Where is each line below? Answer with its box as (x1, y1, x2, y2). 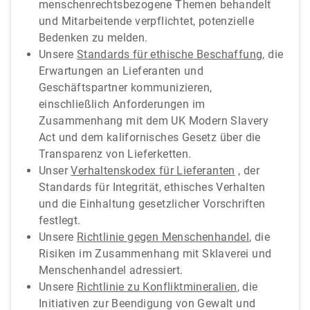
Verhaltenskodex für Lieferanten (71, 164, 235, 177)
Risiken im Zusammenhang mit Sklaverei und (39, 247, 272, 260)
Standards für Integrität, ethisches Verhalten (39, 181, 265, 194)
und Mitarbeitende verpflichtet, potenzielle (39, 15, 255, 28)
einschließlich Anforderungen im (39, 98, 206, 111)
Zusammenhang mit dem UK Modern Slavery (39, 114, 269, 127)
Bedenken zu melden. (39, 31, 148, 44)
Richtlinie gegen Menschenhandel (76, 230, 250, 244)
